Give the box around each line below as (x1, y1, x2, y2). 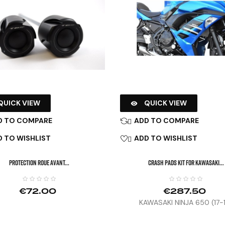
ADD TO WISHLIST (134, 133, 197, 143)
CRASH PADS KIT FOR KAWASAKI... (148, 158, 224, 167)
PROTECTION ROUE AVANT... (9, 158, 69, 167)
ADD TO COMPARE (134, 116, 199, 125)
